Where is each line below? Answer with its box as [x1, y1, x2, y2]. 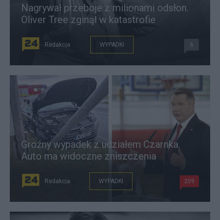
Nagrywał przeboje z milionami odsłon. [21, 2, 189, 14]
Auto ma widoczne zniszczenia [21, 150, 156, 162]
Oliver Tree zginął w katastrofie [21, 14, 156, 26]
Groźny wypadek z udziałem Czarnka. [21, 138, 180, 150]
